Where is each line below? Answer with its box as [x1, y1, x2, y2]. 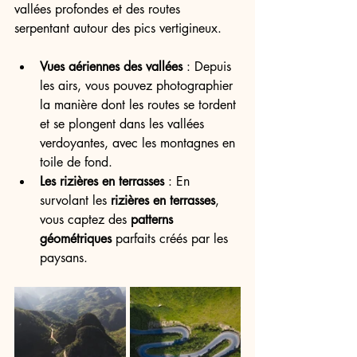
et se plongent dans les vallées [40, 116, 208, 132]
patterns [131, 211, 177, 228]
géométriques [40, 230, 112, 247]
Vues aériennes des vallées [40, 58, 182, 75]
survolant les [40, 192, 111, 209]
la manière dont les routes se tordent [40, 96, 240, 113]
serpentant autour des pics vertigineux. [14, 20, 222, 37]
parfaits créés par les [112, 230, 232, 247]
